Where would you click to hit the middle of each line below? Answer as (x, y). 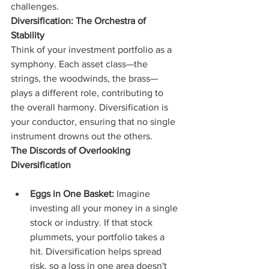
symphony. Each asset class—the (80, 64)
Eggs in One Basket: (72, 193)
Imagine (133, 193)
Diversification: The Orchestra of (80, 20)
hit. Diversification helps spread (97, 251)
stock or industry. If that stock (92, 222)
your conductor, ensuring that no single (94, 121)
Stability (28, 35)
